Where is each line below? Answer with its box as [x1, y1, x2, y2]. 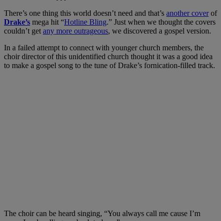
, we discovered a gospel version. [108, 26, 211, 35]
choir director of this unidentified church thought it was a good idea [4, 52, 213, 61]
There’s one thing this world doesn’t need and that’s [4, 8, 166, 17]
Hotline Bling [64, 17, 107, 26]
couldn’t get [4, 26, 43, 35]
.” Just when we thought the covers [107, 17, 216, 26]
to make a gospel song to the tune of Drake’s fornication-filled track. [4, 61, 215, 70]
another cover [166, 8, 209, 17]
